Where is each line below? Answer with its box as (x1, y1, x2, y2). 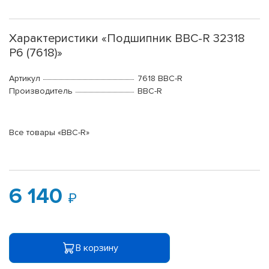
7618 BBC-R (138, 73, 183, 84)
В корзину (75, 241, 118, 254)
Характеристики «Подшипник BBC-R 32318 (9, 31, 245, 46)
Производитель (9, 86, 73, 97)
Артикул (9, 73, 40, 84)
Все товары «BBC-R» (9, 127, 89, 138)
